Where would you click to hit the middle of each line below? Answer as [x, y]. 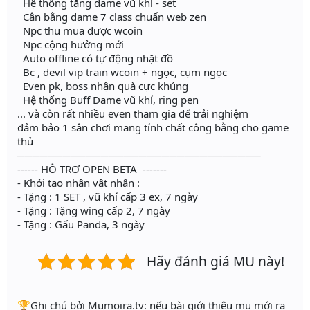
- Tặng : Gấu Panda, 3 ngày [81, 225]
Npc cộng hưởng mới [71, 45]
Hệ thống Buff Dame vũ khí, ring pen [108, 100]
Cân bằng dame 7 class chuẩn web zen [112, 17]
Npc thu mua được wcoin [80, 31]
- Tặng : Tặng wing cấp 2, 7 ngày [94, 211]
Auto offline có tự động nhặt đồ [95, 58]
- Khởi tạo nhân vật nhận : [79, 183]
